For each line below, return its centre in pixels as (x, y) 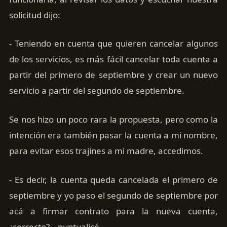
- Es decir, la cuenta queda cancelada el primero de (113, 179)
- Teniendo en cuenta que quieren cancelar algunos (113, 44)
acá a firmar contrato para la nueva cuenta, (113, 211)
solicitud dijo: (34, 15)
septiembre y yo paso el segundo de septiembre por (113, 195)
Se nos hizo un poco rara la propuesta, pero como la (113, 120)
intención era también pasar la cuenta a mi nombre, (113, 135)
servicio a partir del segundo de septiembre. (97, 91)
